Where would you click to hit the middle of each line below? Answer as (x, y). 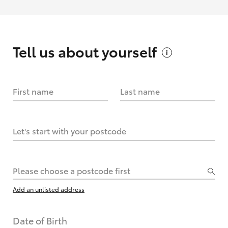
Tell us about (57, 51)
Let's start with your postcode (69, 131)
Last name (140, 91)
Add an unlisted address (49, 189)
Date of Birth (40, 220)
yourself (129, 51)
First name (33, 91)
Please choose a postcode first (72, 170)
